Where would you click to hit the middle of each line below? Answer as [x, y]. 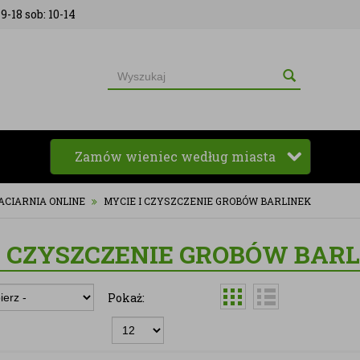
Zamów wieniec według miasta [176, 156]
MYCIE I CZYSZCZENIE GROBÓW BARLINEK [207, 201]
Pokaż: [126, 298]
